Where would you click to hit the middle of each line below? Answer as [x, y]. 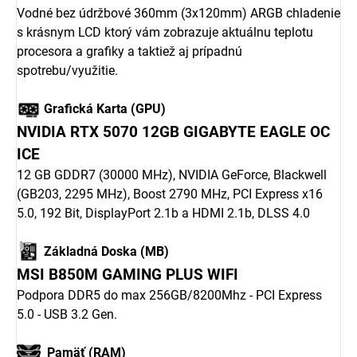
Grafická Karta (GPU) [103, 108]
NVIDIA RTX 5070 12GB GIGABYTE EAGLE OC [173, 133]
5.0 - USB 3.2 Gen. [67, 315]
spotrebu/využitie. [67, 71]
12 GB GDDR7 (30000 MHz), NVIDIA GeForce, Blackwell [172, 175]
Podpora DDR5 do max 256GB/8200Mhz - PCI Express [169, 296]
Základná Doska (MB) [105, 251]
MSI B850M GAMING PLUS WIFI [127, 275]
